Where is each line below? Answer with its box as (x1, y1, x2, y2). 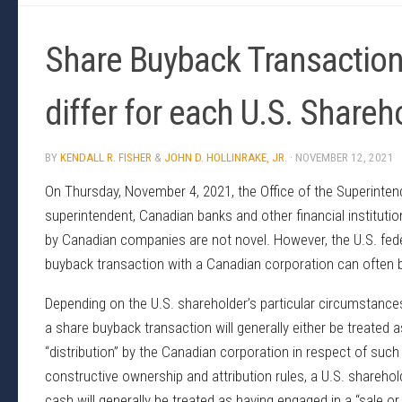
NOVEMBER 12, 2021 (295, 151, 394, 164)
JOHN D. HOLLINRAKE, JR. (164, 151, 287, 164)
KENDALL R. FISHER (60, 151, 152, 164)
